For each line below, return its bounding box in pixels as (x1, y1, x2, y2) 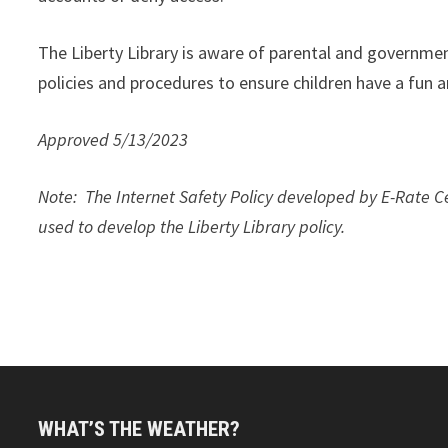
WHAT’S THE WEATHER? (38, 417, 241, 441)
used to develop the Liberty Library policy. (38, 215, 350, 238)
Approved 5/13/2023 (38, 128, 189, 151)
